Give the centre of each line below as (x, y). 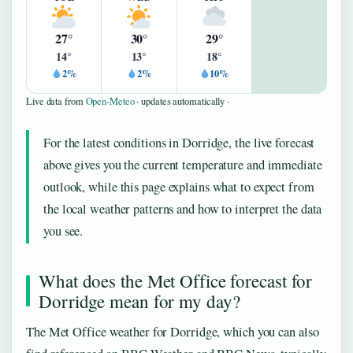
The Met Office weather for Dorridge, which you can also (173, 332)
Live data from (56, 102)
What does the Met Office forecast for (176, 281)
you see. (63, 231)
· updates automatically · (182, 102)
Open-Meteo (110, 102)
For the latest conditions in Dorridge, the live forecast (179, 143)
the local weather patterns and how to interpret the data (183, 209)
